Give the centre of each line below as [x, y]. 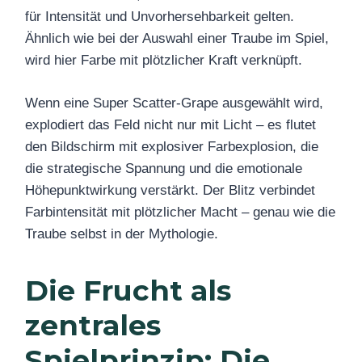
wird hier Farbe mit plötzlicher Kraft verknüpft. [164, 61]
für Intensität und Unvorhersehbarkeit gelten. [160, 17]
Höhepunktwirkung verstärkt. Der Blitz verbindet [170, 190]
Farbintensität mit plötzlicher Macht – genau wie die [180, 212]
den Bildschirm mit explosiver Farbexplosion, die [172, 146]
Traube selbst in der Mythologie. [122, 234]
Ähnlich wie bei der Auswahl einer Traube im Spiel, [177, 39]
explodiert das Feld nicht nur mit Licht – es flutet [170, 124]
